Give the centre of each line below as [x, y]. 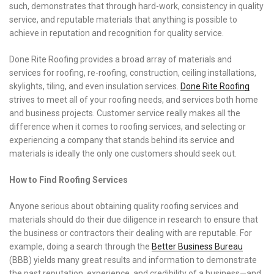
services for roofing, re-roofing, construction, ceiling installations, [133, 72]
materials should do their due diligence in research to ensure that [134, 219]
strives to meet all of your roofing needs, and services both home [134, 99]
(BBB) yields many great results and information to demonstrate [133, 260]
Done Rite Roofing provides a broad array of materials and [120, 59]
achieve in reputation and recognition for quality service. [117, 33]
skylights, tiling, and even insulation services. [95, 86]
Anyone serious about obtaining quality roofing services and [124, 206]
